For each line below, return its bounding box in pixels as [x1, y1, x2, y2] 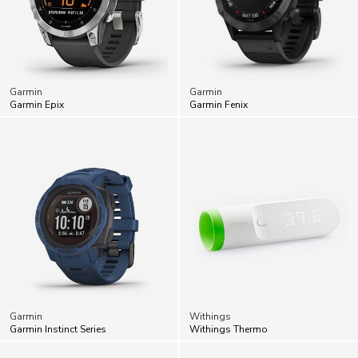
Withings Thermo [189, 288, 268, 301]
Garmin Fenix [189, 63, 248, 77]
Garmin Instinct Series [10, 288, 106, 301]
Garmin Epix [10, 63, 64, 77]
